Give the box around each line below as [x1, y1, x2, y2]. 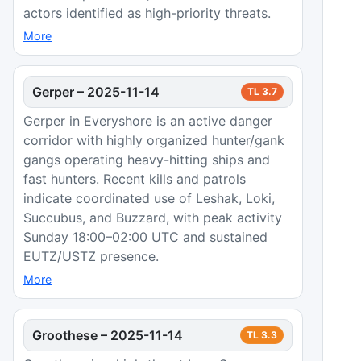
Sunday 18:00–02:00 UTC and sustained [23, 228, 268, 245]
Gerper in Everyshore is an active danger [23, 112, 272, 129]
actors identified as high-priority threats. [23, 4, 271, 21]
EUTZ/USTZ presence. [23, 247, 159, 264]
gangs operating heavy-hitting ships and [23, 151, 270, 168]
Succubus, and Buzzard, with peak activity [23, 209, 282, 226]
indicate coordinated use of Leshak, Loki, [23, 189, 275, 206]
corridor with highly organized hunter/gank [23, 131, 284, 148]
